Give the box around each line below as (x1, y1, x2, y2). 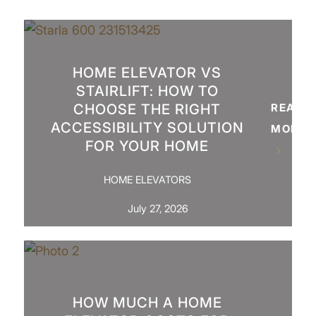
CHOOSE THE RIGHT (73, 100, 221, 118)
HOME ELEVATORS (103, 173, 191, 186)
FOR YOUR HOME (85, 137, 209, 154)
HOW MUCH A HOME (72, 293, 222, 311)
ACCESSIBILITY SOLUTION (51, 119, 244, 136)
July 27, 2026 (127, 202, 188, 215)
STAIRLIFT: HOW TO (75, 82, 219, 99)
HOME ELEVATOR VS (73, 63, 222, 81)
